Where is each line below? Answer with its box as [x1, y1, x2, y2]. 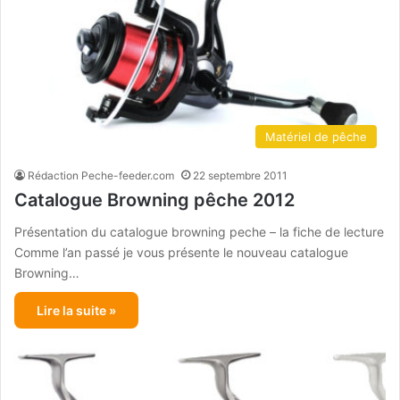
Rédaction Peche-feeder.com [28, 168, 174, 182]
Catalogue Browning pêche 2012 [14, 188, 295, 211]
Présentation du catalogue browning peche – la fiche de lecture [14, 223, 384, 239]
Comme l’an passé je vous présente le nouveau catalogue [14, 244, 348, 260]
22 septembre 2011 [193, 168, 287, 182]
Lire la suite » [37, 302, 116, 318]
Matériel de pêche [265, 129, 367, 144]
